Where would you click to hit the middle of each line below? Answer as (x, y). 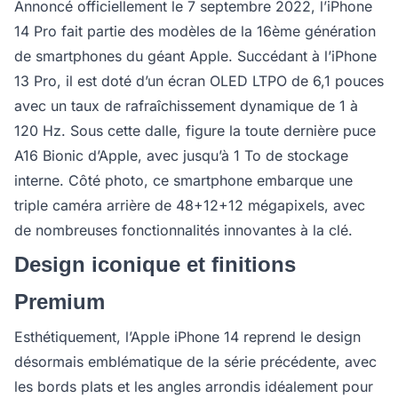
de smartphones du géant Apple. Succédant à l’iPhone (195, 56)
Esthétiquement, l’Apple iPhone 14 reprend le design (187, 337)
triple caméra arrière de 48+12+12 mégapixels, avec (190, 205)
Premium (60, 302)
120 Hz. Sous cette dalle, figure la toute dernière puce (195, 131)
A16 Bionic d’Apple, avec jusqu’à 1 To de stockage (181, 155)
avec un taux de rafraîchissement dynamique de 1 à (186, 106)
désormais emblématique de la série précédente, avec (195, 362)
